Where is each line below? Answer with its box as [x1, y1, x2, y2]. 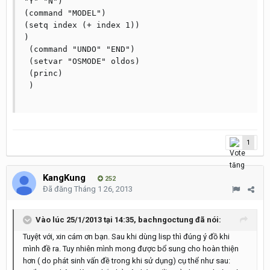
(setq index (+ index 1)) [24, 20, 140, 30]
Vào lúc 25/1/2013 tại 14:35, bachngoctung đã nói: [36, 215, 221, 224]
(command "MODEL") [24, 8, 106, 17]
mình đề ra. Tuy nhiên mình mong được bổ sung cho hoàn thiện [23, 244, 239, 253]
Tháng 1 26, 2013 [74, 184, 133, 193]
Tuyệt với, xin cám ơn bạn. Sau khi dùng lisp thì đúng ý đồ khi [23, 232, 230, 241]
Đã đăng [43, 184, 74, 193]
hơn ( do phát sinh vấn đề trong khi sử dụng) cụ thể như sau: [23, 256, 230, 265]
